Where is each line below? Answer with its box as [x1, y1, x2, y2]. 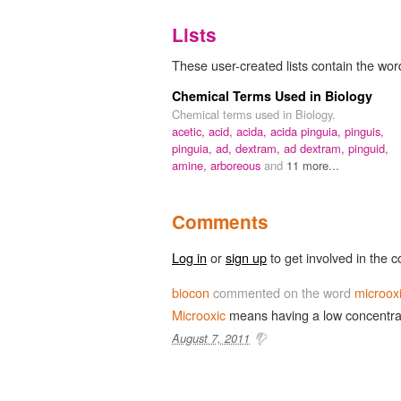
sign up [226, 247, 267, 267]
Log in [172, 247, 207, 267]
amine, [172, 156, 210, 174]
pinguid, [348, 139, 388, 157]
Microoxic [172, 304, 226, 324]
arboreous [210, 156, 264, 174]
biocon [172, 282, 209, 302]
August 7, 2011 [172, 328, 250, 346]
